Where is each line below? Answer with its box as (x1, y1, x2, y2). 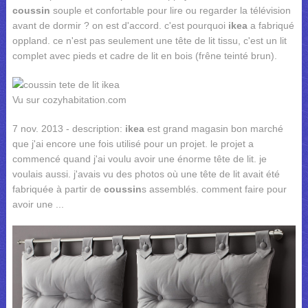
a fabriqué (247, 20, 294, 31)
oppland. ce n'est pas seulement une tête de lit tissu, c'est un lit (12, 35, 287, 46)
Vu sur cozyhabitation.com (12, 94, 126, 105)
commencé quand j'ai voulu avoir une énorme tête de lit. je (12, 153, 267, 164)
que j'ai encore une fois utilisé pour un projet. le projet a (12, 138, 254, 149)
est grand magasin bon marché (144, 123, 283, 134)
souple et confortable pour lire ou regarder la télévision (49, 5, 291, 16)
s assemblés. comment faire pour (141, 184, 287, 195)
